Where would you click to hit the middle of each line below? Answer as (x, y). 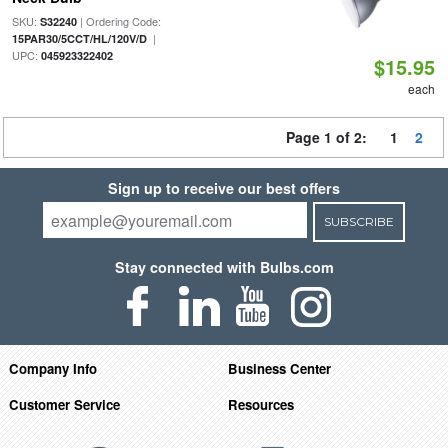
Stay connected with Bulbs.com (224, 267)
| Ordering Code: (118, 21)
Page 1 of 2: (330, 137)
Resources (261, 404)
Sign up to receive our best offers (224, 188)
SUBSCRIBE (358, 221)
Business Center (280, 368)
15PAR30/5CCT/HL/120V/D (79, 38)
